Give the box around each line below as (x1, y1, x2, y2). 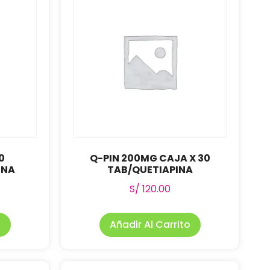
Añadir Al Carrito (109, 218, 190, 231)
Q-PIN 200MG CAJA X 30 (89, 151, 210, 165)
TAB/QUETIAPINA (107, 163, 193, 177)
